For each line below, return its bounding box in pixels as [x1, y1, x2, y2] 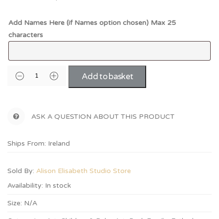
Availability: [7, 181, 43, 190]
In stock [45, 181, 71, 190]
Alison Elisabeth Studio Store [36, 167, 131, 175]
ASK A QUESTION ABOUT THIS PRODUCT [31, 112, 175, 121]
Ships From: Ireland [7, 139, 70, 148]
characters [8, 31, 43, 40]
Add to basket [82, 71, 133, 82]
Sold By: [7, 167, 36, 175]
